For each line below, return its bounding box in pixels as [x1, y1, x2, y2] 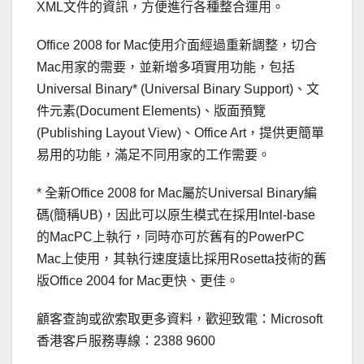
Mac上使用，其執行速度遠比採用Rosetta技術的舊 [37, 252, 327, 266]
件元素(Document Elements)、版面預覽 [37, 104, 266, 119]
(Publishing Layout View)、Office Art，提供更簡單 [37, 126, 324, 141]
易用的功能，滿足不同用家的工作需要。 [37, 148, 271, 162]
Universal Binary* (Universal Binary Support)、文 [37, 82, 319, 97]
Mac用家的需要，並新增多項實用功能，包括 [37, 60, 295, 75]
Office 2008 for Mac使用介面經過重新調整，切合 [37, 38, 317, 53]
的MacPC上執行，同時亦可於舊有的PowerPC [37, 230, 305, 245]
